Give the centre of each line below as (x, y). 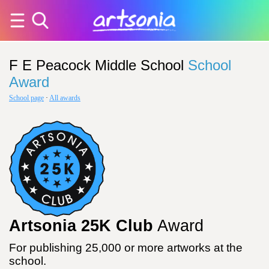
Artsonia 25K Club (81, 226)
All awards (65, 98)
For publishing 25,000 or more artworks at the (126, 248)
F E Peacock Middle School (96, 65)
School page (26, 98)
